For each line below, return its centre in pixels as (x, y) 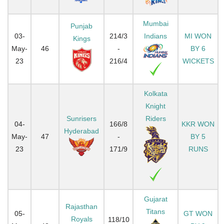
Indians (155, 36)
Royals (81, 219)
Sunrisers (81, 118)
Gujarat (155, 199)
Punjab (81, 26)
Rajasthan (81, 206)
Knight (155, 106)
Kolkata (155, 93)
